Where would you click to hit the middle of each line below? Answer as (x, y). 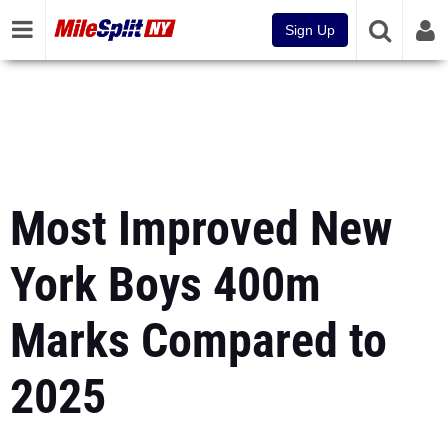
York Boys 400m (165, 284)
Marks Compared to (198, 340)
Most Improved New (201, 228)
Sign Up (310, 30)
